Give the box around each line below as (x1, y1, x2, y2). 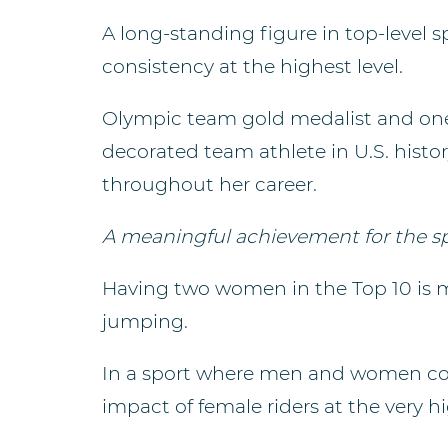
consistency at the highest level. (102, 55, 403, 78)
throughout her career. (102, 173, 317, 196)
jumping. (102, 310, 188, 333)
